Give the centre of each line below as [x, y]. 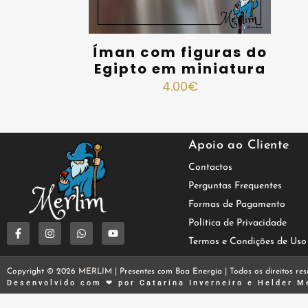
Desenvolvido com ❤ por [73, 283]
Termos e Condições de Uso [247, 241]
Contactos [210, 167]
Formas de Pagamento [237, 204]
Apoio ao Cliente [239, 145]
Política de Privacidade [238, 223]
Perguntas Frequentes [235, 186]
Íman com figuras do [180, 52]
